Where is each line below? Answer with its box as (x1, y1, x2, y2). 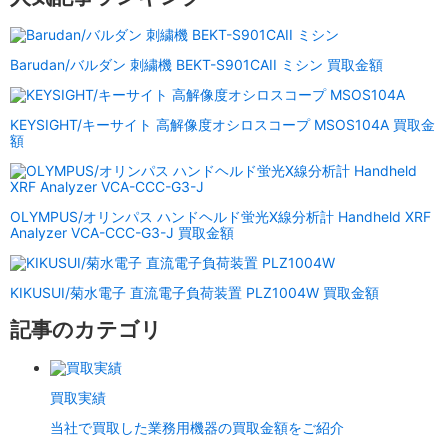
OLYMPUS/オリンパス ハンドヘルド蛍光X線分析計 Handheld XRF (10, 207, 431, 225)
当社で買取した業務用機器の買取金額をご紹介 (50, 418, 344, 436)
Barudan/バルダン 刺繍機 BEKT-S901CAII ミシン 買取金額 (10, 55, 383, 73)
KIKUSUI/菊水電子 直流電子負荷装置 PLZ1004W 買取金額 (10, 283, 379, 301)
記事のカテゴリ (10, 317, 162, 343)
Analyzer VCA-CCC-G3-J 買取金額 (10, 223, 234, 241)
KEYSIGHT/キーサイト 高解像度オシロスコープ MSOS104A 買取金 (10, 115, 435, 133)
